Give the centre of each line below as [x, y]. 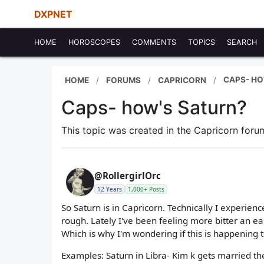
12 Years [110, 189]
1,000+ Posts [146, 189]
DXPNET [53, 14]
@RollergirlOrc [128, 176]
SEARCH [242, 42]
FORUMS [123, 80]
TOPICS [202, 42]
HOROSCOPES [94, 42]
